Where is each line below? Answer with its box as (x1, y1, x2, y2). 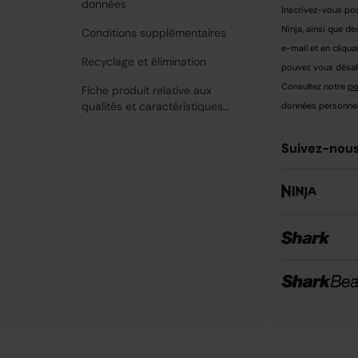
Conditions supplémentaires (82, 25, 227, 40)
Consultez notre (281, 80, 348, 92)
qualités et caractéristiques (82, 98, 224, 113)
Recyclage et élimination (82, 54, 207, 69)
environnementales (82, 114, 180, 129)
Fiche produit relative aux (82, 82, 213, 97)
